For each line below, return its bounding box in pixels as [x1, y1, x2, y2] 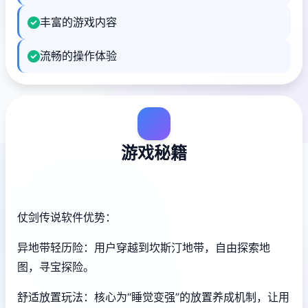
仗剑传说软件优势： [17, 210, 116, 224]
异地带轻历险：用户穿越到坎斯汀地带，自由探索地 [17, 241, 270, 254]
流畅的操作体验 [40, 49, 117, 63]
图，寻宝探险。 [17, 260, 94, 274]
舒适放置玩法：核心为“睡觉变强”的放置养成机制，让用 [17, 290, 289, 304]
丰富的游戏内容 [40, 15, 117, 29]
